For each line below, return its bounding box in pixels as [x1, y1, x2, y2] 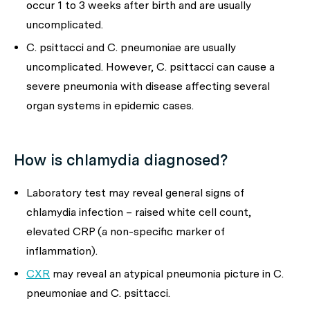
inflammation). [26, 244, 98, 257]
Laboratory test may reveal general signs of [26, 186, 244, 199]
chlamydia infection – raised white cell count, [26, 206, 251, 219]
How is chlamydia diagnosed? [14, 151, 228, 169]
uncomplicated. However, [26, 60, 156, 73]
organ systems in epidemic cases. [26, 99, 194, 112]
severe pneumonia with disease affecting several [26, 80, 270, 93]
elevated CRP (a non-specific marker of [26, 225, 225, 238]
